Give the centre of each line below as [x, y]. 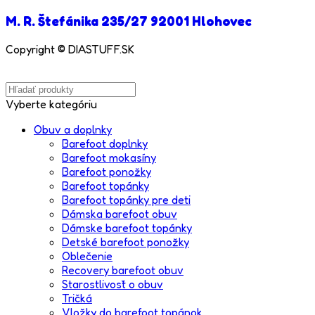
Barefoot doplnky [105, 143]
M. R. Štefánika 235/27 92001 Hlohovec [129, 21]
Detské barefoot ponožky [126, 242]
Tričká [77, 298]
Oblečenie [87, 256]
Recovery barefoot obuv [123, 270]
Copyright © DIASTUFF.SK [70, 49]
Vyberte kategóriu [51, 104]
